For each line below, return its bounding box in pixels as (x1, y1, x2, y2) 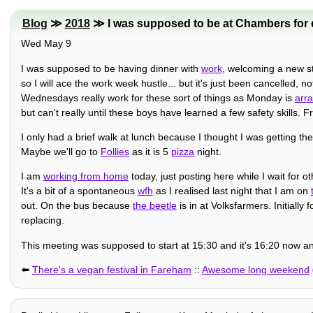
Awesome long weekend (201, 264, 310, 276)
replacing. (20, 214, 64, 226)
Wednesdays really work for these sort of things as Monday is (20, 92, 295, 103)
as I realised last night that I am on (152, 185, 311, 197)
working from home (43, 170, 129, 182)
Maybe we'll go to (20, 145, 101, 157)
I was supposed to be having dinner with (20, 62, 201, 74)
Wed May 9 (20, 38, 71, 50)
